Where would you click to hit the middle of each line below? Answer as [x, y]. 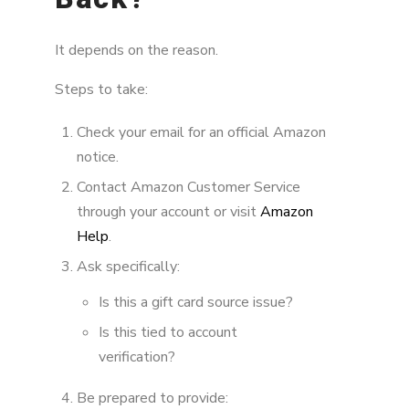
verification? [137, 357]
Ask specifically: [128, 267]
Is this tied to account [168, 332]
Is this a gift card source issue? [196, 302]
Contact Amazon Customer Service [189, 188]
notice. [98, 157]
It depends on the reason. [136, 51]
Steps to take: [101, 90]
